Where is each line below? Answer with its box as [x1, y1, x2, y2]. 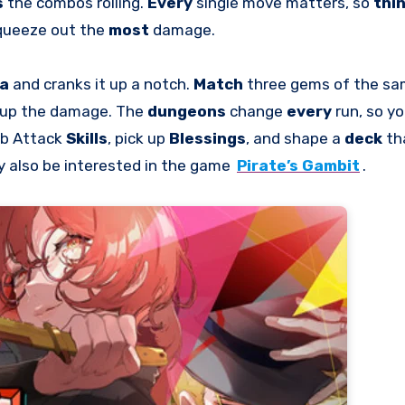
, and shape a [246, 129, 344, 147]
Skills [66, 129, 108, 147]
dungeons [147, 102, 230, 120]
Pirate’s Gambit [237, 156, 360, 174]
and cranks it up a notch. [13, 75, 193, 93]
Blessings [169, 129, 246, 147]
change [230, 102, 287, 120]
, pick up [108, 129, 169, 147]
